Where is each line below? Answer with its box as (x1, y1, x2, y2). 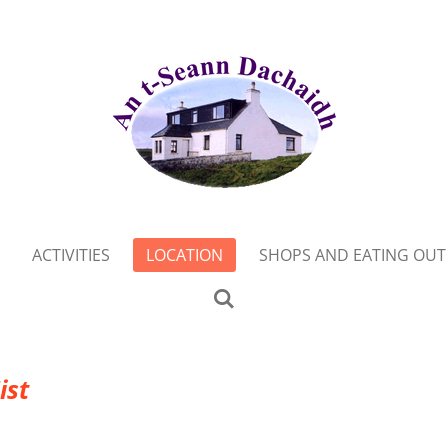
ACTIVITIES (31, 244, 110, 266)
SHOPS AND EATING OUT (258, 244, 446, 266)
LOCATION (145, 244, 223, 266)
